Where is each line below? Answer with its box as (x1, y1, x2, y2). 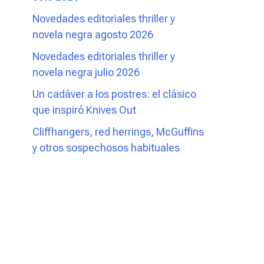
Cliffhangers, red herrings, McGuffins (32, 125, 204, 138)
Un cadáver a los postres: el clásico (32, 87, 196, 100)
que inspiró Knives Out (32, 103, 136, 116)
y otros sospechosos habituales (32, 141, 180, 154)
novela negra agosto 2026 (32, 28, 153, 41)
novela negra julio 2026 (32, 65, 140, 78)
